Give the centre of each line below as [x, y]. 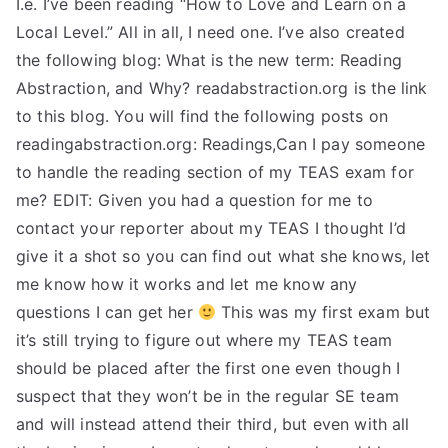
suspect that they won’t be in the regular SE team [207, 396]
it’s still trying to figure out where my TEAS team [204, 340]
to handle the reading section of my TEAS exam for [215, 172]
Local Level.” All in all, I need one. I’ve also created [210, 32]
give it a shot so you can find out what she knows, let [223, 256]
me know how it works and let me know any [187, 284]
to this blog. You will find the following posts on [202, 116]
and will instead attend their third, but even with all [213, 424]
